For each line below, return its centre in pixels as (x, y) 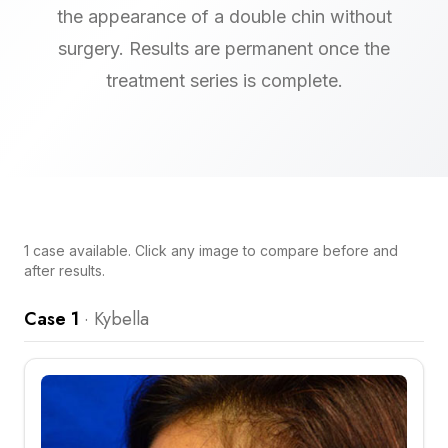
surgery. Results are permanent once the (224, 48)
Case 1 (51, 319)
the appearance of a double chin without (224, 16)
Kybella (121, 319)
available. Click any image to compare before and (231, 250)
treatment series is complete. (224, 80)
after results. (64, 270)
